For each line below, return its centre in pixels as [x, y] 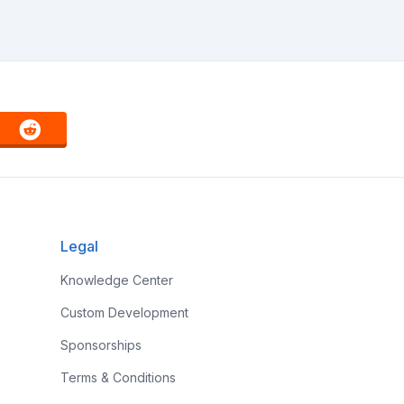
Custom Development [124, 312]
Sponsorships [101, 345]
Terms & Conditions [118, 377]
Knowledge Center [116, 280]
